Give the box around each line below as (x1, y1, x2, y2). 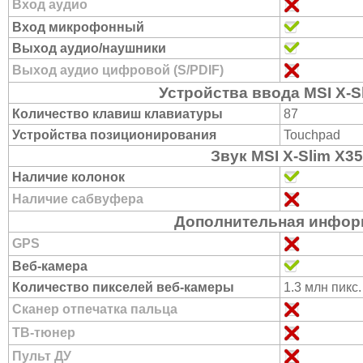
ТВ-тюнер (12, 326, 75, 340)
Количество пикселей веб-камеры (12, 280, 234, 294)
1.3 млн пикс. (284, 280, 361, 294)
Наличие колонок (12, 170, 125, 184)
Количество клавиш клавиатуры (12, 107, 223, 121)
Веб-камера (12, 259, 88, 273)
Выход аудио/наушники (12, 41, 166, 55)
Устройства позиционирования (12, 128, 216, 142)
